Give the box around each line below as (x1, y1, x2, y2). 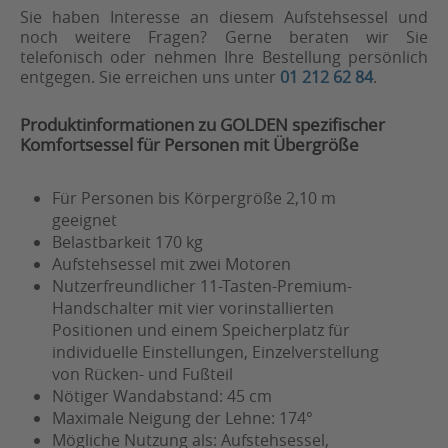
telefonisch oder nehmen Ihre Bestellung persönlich (20, 46, 428, 69)
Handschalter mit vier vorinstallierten (52, 297, 334, 320)
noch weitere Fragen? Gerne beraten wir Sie (20, 26, 428, 49)
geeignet (52, 209, 117, 232)
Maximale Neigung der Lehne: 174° (52, 407, 313, 430)
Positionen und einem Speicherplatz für (52, 319, 350, 342)
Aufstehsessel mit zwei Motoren (52, 253, 291, 276)
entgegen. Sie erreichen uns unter (20, 66, 280, 89)
